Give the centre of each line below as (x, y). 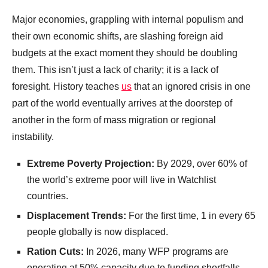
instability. (33, 137)
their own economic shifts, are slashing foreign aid (118, 36)
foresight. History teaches (67, 87)
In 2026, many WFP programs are (156, 252)
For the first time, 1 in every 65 (191, 216)
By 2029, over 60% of (201, 164)
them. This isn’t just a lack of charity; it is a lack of (115, 70)
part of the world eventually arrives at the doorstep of (122, 103)
